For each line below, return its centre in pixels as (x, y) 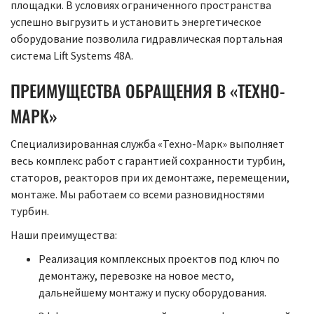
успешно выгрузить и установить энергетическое (136, 22)
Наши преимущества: (64, 235)
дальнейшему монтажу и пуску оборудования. (152, 293)
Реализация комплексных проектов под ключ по (159, 259)
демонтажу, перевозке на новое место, (136, 276)
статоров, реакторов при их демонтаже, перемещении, (150, 178)
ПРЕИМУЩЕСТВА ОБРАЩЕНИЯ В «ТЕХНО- (148, 91)
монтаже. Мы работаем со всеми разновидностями (137, 194)
